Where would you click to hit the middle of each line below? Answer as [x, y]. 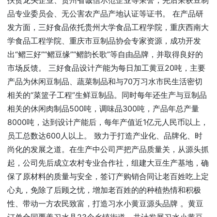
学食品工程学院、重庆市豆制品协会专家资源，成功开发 [104, 41]
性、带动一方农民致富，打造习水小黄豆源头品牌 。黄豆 [105, 204]
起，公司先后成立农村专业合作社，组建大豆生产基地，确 [108, 163]
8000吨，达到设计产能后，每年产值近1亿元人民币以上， [108, 122]
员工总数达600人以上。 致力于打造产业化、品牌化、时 [105, 136]
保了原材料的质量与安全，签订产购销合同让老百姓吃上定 [108, 177]
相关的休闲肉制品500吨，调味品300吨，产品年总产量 [103, 109]
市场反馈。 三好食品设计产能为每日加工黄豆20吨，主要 [106, 68]
